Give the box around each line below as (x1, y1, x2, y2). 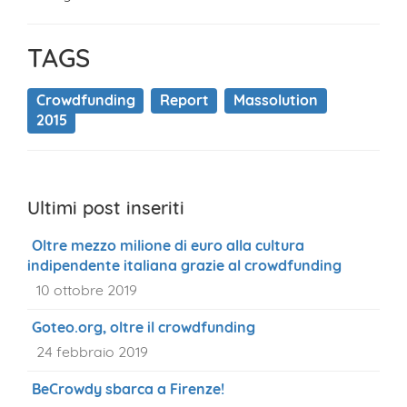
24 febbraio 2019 (36, 342, 148, 362)
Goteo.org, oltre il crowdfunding (32, 318, 255, 337)
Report (159, 91, 209, 110)
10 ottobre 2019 (36, 281, 137, 300)
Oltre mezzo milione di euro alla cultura (32, 236, 304, 255)
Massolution (233, 91, 318, 110)
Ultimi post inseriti (27, 196, 184, 220)
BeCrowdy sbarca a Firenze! (32, 380, 224, 399)
